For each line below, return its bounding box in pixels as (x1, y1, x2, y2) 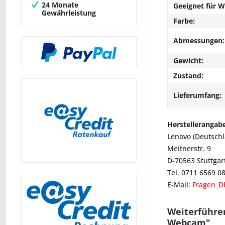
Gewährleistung (42, 8, 96, 18)
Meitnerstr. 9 (167, 144, 211, 153)
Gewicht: (173, 56, 203, 65)
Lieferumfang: (173, 90, 221, 100)
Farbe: (173, 16, 195, 26)
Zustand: (173, 71, 203, 80)
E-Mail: (167, 180, 192, 189)
